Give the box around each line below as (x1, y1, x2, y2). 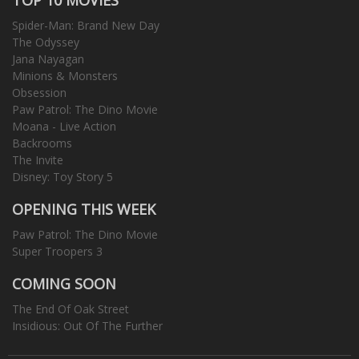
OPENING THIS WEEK (12, 199, 155, 219)
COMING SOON (12, 273, 116, 293)
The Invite (12, 151, 63, 167)
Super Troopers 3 (12, 243, 103, 259)
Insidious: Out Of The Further (12, 317, 163, 333)
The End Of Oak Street (12, 301, 129, 317)
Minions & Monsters (12, 67, 118, 83)
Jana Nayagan (12, 50, 84, 67)
